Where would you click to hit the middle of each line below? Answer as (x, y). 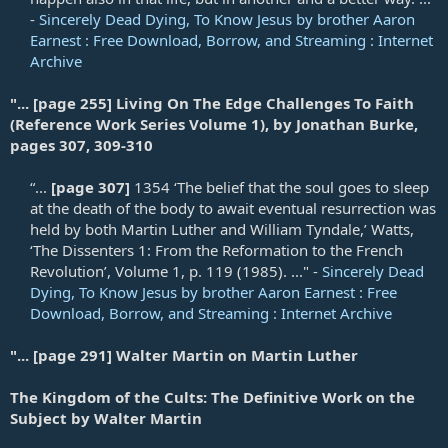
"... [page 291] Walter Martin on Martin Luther (184, 354)
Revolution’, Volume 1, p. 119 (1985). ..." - (176, 270)
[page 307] (92, 186)
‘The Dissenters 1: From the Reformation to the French (216, 249)
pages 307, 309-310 (81, 144)
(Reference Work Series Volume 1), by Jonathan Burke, (214, 123)
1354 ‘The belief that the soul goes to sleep (281, 186)
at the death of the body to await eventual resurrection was (233, 207)
